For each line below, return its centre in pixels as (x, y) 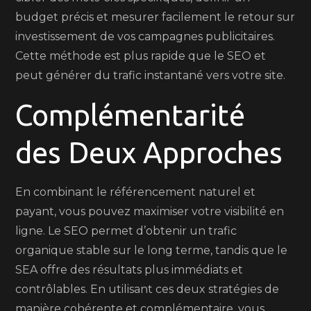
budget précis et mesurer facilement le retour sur (155, 17)
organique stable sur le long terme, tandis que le (152, 250)
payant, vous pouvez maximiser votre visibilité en (150, 211)
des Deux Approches (149, 152)
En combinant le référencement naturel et (136, 192)
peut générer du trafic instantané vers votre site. (151, 75)
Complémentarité (131, 115)
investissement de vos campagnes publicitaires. (145, 36)
